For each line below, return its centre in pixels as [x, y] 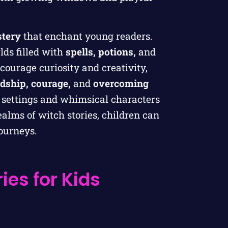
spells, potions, [101, 51]
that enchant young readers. [87, 36]
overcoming [121, 83]
